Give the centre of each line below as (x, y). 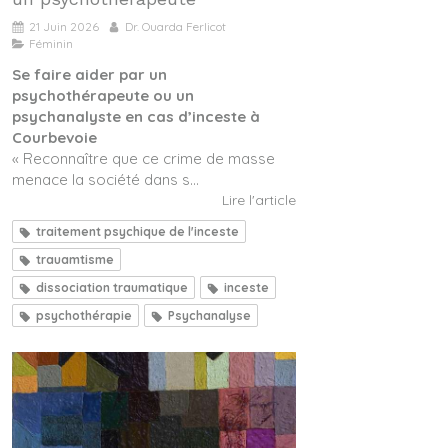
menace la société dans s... (105, 179)
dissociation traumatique (112, 287)
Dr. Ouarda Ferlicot (175, 26)
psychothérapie (84, 315)
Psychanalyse (209, 315)
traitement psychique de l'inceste (137, 231)
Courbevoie (54, 137)
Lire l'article (259, 199)
